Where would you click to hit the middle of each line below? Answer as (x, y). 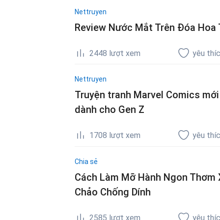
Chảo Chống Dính (113, 192)
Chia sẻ (86, 161)
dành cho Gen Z (110, 110)
